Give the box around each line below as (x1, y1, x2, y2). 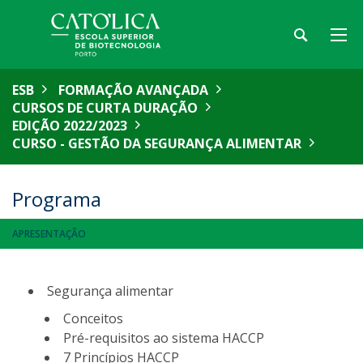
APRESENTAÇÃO (12, 227, 86, 241)
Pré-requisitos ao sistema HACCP (63, 329, 264, 347)
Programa (12, 186, 101, 212)
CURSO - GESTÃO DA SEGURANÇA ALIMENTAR (12, 135, 301, 152)
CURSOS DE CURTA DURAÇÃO (12, 99, 198, 117)
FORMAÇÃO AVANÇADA (58, 81, 208, 99)
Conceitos (63, 310, 123, 327)
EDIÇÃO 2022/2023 (12, 117, 127, 135)
